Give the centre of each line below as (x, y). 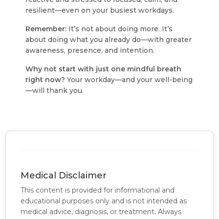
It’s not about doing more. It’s (120, 29)
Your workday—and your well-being (129, 80)
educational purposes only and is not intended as (104, 201)
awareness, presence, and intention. (90, 50)
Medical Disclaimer (64, 175)
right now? (45, 80)
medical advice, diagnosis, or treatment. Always (101, 212)
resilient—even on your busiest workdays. (100, 10)
